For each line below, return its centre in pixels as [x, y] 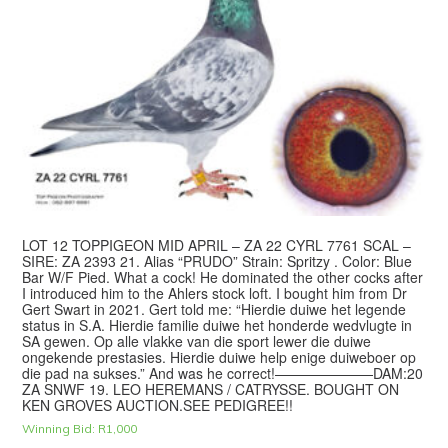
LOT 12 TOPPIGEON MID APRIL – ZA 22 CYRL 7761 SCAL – [217, 244]
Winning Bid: [59, 428]
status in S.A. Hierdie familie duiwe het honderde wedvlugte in [217, 324]
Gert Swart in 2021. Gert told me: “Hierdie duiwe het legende [214, 308]
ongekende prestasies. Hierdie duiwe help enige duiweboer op [219, 356]
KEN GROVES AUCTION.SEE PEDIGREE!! [158, 404]
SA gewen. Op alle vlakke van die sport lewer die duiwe [197, 340]
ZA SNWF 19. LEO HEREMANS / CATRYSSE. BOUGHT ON [211, 388]
